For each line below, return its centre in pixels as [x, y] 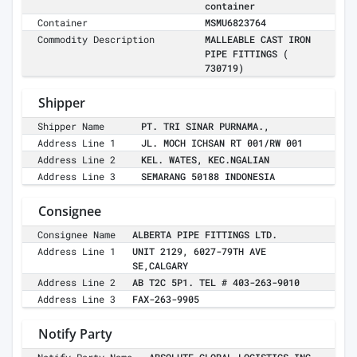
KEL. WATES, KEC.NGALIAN [205, 160]
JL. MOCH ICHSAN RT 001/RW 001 [222, 143]
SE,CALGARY [160, 266]
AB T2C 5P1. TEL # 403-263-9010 [216, 282]
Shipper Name [71, 126]
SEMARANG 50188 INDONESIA [208, 177]
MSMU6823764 [235, 23]
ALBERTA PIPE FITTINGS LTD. [205, 235]
